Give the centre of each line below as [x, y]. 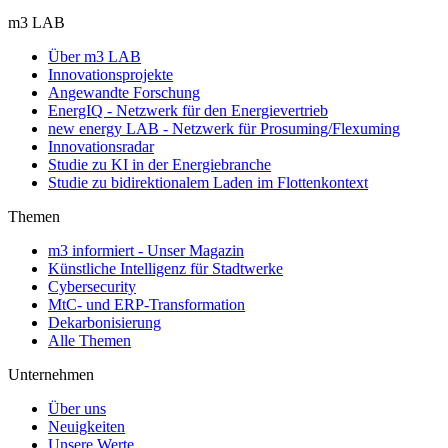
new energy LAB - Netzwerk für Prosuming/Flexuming [224, 128]
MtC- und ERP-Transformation [146, 304]
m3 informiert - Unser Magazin [146, 250]
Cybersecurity [92, 286]
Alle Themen [89, 340]
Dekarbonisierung [104, 322]
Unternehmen [51, 374]
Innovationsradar [101, 146]
